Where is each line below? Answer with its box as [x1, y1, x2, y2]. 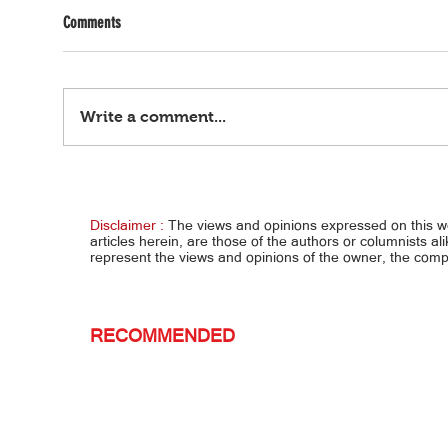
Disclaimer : [90, 216, 164, 233]
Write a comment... [80, 107, 226, 125]
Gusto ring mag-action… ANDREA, [87, 165, 287, 188]
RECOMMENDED [90, 324, 235, 346]
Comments [63, 12, 121, 32]
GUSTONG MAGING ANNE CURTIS [87, 187, 272, 210]
